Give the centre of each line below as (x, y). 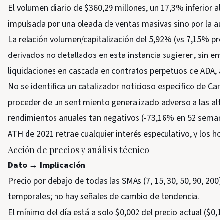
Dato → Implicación (47, 165)
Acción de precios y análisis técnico (79, 150)
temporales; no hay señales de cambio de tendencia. (104, 197)
